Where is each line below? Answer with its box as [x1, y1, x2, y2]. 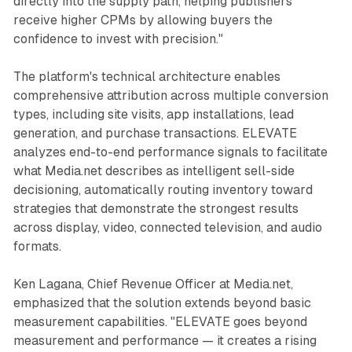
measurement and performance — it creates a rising [13, 333, 317, 349]
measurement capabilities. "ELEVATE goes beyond [13, 314, 307, 330]
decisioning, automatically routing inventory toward [13, 182, 313, 198]
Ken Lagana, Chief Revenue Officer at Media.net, [13, 277, 293, 292]
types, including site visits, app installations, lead [13, 107, 294, 123]
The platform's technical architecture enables [13, 69, 280, 85]
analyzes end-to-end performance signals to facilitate [13, 145, 328, 160]
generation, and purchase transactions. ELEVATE [13, 126, 297, 141]
